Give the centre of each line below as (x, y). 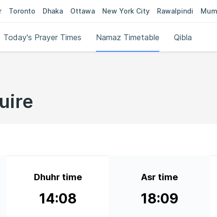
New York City (126, 11)
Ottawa (83, 11)
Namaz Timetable (128, 37)
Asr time (159, 177)
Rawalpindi (175, 11)
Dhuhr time (58, 177)
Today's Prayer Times (43, 37)
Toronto (22, 11)
